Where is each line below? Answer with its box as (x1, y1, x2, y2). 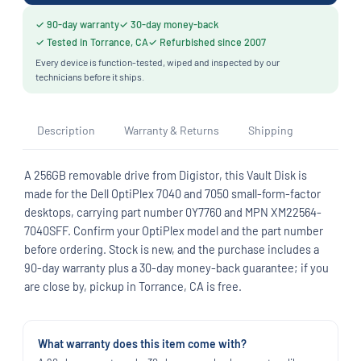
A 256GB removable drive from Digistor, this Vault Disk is (24, 167, 307, 182)
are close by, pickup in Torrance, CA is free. (24, 278, 242, 293)
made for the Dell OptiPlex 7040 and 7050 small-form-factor (24, 185, 321, 201)
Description (37, 123, 95, 137)
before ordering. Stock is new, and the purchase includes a (24, 241, 319, 256)
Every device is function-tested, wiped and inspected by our (35, 56, 280, 68)
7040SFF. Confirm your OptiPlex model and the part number (24, 222, 323, 238)
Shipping (248, 123, 293, 137)
